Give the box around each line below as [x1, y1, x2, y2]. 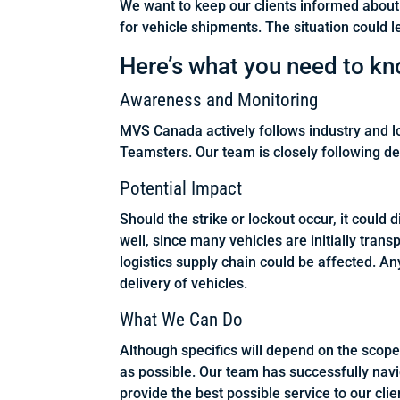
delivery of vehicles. [120, 275, 248, 293]
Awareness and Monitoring [120, 89, 319, 112]
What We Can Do [120, 309, 244, 331]
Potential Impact [120, 178, 243, 200]
